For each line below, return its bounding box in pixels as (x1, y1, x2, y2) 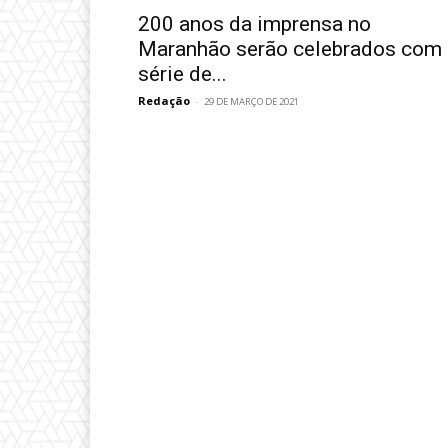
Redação (138, 93, 190, 108)
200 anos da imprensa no (138, 12, 371, 36)
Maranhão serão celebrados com (138, 37, 442, 61)
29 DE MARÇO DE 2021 (204, 95, 299, 108)
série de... (138, 62, 227, 86)
